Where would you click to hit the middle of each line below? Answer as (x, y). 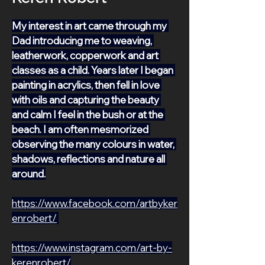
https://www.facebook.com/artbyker (95, 203)
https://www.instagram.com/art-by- (92, 248)
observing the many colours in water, (94, 144)
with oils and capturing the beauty (86, 100)
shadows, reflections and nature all (89, 159)
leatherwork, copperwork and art (86, 55)
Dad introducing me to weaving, (83, 41)
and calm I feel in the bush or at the (88, 114)
